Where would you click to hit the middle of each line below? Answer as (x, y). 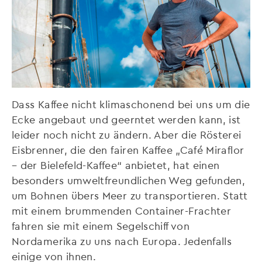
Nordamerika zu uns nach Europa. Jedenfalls (122, 241)
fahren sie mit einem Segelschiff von (101, 226)
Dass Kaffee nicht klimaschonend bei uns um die (131, 104)
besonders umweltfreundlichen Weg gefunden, (129, 180)
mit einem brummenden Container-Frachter (122, 211)
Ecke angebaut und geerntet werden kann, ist (126, 119)
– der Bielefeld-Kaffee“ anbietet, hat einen (116, 165)
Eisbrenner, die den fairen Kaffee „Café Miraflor (128, 150)
